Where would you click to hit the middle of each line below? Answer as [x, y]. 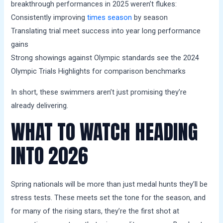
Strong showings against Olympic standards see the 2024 [105, 58]
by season [150, 18]
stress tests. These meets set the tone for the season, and [109, 197]
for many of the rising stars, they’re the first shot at [95, 211]
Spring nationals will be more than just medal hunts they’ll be [110, 184]
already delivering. [40, 106]
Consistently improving [49, 18]
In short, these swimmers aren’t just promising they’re [99, 92]
